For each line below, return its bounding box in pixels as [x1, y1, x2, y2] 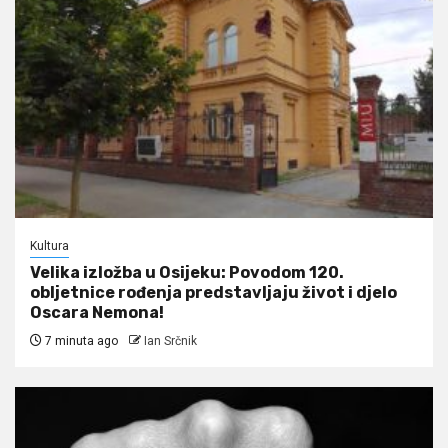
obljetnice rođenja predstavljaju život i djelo [30, 282, 397, 302]
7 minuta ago [42, 333, 118, 348]
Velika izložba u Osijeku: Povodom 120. [30, 262, 344, 282]
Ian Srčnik [144, 333, 197, 348]
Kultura [30, 238, 69, 253]
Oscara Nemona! [30, 302, 164, 322]
